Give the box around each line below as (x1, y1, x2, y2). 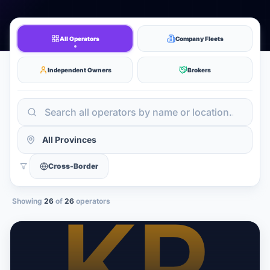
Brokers (187, 66, 211, 74)
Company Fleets (175, 34, 224, 42)
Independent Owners (47, 66, 111, 74)
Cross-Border (48, 161, 98, 171)
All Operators (59, 34, 99, 42)
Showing (12, 196, 44, 206)
